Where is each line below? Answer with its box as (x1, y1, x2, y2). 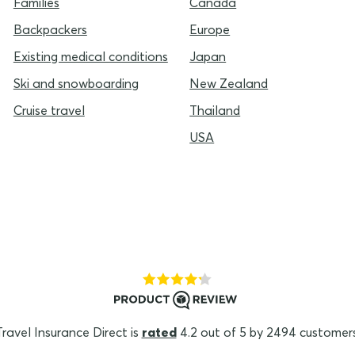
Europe (189, 21, 231, 38)
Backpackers (13, 21, 87, 38)
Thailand (189, 102, 241, 119)
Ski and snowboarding (13, 75, 139, 92)
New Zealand (189, 75, 269, 92)
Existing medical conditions (13, 48, 168, 65)
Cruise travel (13, 102, 85, 119)
